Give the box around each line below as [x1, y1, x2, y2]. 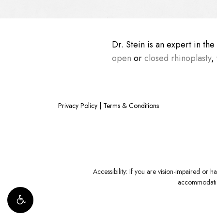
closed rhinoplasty [144, 51, 211, 64]
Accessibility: [93, 167, 127, 176]
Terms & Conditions [103, 101, 159, 111]
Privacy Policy [58, 101, 97, 111]
